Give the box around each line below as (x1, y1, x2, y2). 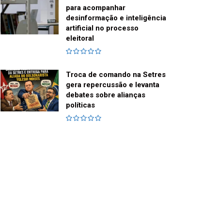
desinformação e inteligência (66, 14, 166, 23)
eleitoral (66, 34, 94, 43)
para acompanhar (66, 3, 125, 13)
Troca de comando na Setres (66, 70, 166, 79)
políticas (66, 101, 95, 110)
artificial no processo (66, 24, 139, 33)
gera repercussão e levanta (66, 80, 159, 90)
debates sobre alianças (66, 91, 145, 100)
